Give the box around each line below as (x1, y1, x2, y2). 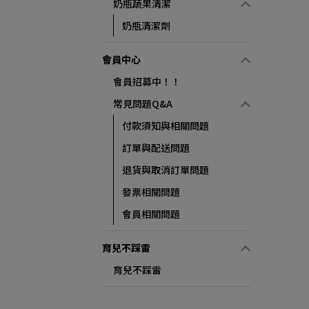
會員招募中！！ (113, 74, 181, 88)
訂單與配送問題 (122, 141, 190, 154)
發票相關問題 (122, 185, 180, 199)
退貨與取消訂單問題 (122, 163, 209, 177)
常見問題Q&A (113, 97, 172, 110)
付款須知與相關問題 (122, 119, 209, 132)
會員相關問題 (122, 207, 180, 221)
